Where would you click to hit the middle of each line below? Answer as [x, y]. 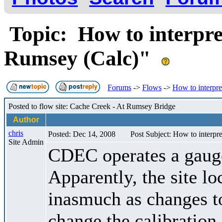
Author [26, 119]
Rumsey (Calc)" [83, 58]
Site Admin [26, 142]
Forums [119, 87]
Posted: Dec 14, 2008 [82, 134]
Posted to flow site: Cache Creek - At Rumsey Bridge [92, 106]
